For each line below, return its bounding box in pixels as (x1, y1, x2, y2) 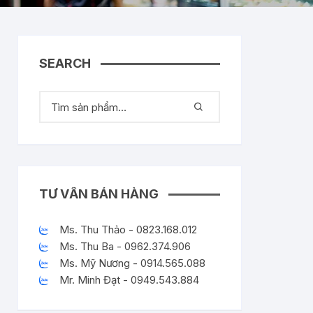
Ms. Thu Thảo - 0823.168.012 (59, 223, 197, 236)
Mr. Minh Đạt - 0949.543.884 (59, 273, 199, 286)
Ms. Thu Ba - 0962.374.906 (59, 240, 191, 253)
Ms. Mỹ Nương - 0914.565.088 (59, 256, 205, 270)
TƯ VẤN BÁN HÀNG (39, 187, 159, 201)
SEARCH (39, 56, 91, 71)
